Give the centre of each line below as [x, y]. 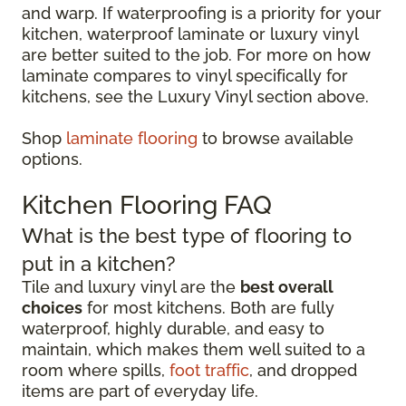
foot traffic [209, 370]
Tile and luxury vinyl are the [131, 287]
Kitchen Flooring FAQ [147, 205]
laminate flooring [132, 138]
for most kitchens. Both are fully [208, 308]
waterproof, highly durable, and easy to [173, 329]
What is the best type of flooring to [187, 236]
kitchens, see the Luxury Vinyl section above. [195, 97]
